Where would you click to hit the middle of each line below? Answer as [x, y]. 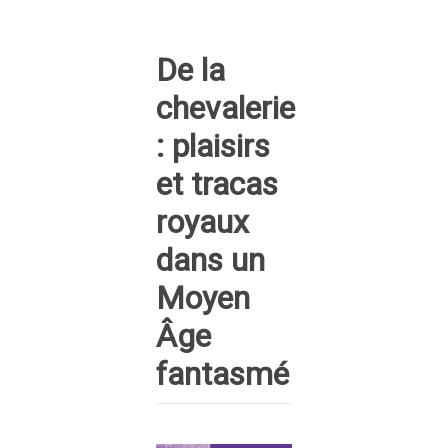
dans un [210, 260]
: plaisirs [213, 146]
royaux [202, 222]
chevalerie [225, 108]
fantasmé [222, 374]
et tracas [217, 184]
